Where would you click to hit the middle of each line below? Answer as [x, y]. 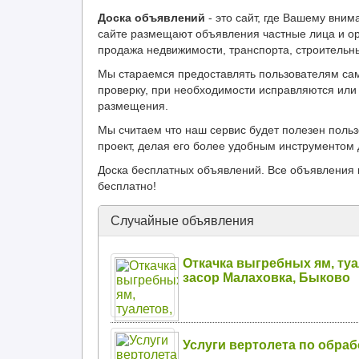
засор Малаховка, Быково [266, 278]
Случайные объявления [182, 221]
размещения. [133, 106]
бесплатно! [127, 186]
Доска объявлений [151, 18]
